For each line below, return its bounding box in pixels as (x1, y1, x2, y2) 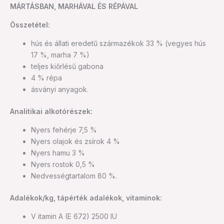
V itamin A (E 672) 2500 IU (31, 211, 117, 220)
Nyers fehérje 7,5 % (31, 125, 97, 134)
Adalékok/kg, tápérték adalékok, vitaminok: (10, 193, 162, 202)
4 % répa (31, 73, 62, 82)
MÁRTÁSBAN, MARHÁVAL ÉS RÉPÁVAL (10, 1, 138, 10)
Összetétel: (10, 20, 50, 29)
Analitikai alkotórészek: (10, 106, 94, 115)
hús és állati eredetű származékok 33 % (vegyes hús (31, 38, 206, 47)
